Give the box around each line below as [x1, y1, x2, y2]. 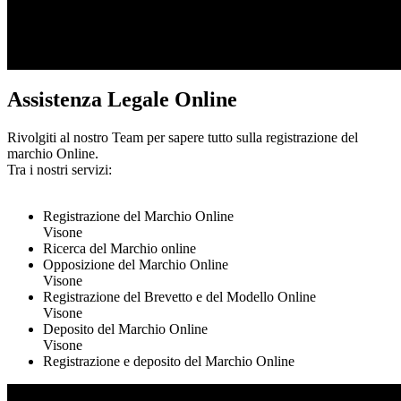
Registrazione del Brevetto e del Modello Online [43, 288, 316, 304]
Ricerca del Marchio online [43, 240, 196, 256]
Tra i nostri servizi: [7, 161, 112, 177]
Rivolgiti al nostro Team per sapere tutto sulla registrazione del [7, 129, 358, 145]
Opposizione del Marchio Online [43, 256, 228, 272]
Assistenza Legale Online [7, 87, 237, 111]
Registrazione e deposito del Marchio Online [43, 353, 294, 369]
